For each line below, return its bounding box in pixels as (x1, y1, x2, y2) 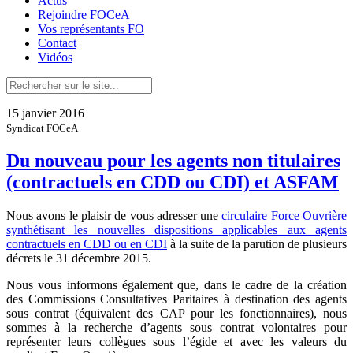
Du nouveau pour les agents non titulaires (6, 150, 340, 171)
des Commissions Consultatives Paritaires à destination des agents (6, 292, 347, 306)
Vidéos (38, 50, 72, 64)
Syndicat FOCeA (6, 121, 78, 134)
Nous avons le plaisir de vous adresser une (6, 208, 222, 222)
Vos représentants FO (38, 21, 144, 35)
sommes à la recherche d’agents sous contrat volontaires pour (6, 320, 347, 334)
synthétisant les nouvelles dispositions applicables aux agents (6, 222, 347, 236)
